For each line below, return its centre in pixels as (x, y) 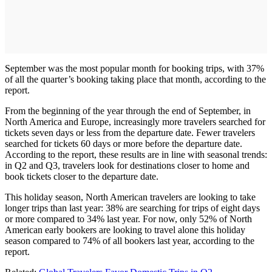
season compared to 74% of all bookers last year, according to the (130, 241)
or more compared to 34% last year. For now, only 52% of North (128, 219)
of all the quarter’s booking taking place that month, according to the (135, 80)
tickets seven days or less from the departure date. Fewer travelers (130, 133)
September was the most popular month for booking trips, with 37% (134, 69)
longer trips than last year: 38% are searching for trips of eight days (132, 208)
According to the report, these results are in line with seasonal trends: (136, 155)
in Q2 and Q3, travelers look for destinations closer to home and (127, 166)
